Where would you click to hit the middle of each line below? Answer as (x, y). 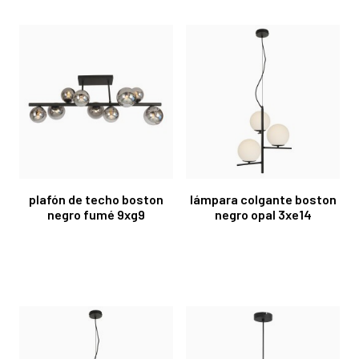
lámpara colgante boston (263, 199)
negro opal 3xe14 (263, 214)
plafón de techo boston (96, 199)
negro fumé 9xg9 (96, 214)
